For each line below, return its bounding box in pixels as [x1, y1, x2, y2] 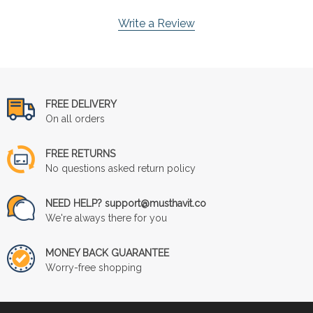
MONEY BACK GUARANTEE [45, 247, 169, 259]
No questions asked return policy [45, 162, 196, 174]
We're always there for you [45, 212, 167, 224]
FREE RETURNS [45, 147, 115, 159]
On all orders [45, 112, 105, 124]
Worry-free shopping [45, 261, 142, 273]
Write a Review [118, 16, 195, 30]
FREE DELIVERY [45, 98, 117, 110]
